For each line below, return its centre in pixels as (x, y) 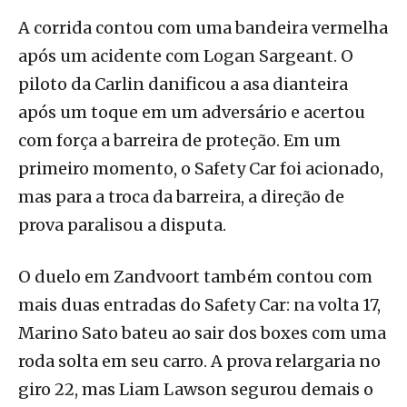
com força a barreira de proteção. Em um (179, 141)
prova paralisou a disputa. (122, 225)
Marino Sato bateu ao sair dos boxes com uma (202, 333)
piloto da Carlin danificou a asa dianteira (183, 84)
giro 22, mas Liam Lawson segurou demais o (196, 390)
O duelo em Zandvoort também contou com (195, 277)
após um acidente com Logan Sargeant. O (186, 56)
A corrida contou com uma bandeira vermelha (203, 28)
